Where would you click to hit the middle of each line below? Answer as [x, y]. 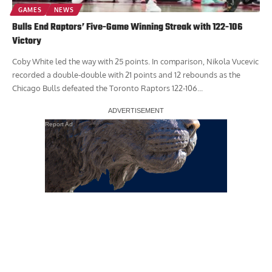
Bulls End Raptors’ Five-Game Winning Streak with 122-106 [127, 28]
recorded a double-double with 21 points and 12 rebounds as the [126, 75]
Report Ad [59, 124]
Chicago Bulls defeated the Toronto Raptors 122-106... [107, 88]
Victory [27, 42]
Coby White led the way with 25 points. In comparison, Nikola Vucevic [135, 62]
